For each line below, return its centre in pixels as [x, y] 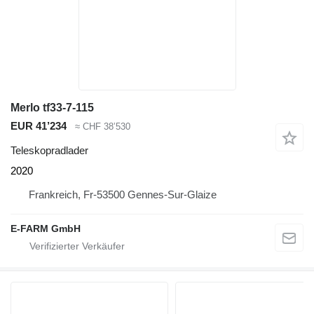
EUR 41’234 [39, 126]
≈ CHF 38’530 [103, 127]
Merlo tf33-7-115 [52, 108]
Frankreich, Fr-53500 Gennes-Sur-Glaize [123, 194]
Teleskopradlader [49, 150]
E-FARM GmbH [46, 228]
